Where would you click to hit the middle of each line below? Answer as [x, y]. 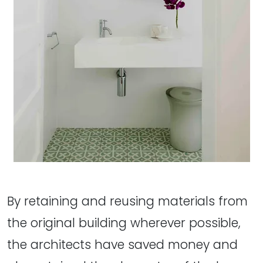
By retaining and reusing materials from [127, 201]
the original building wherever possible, [124, 223]
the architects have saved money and [122, 245]
